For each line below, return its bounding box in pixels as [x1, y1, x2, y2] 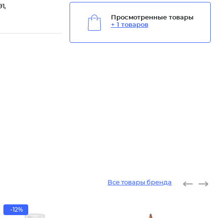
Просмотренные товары [110, 15, 194, 21]
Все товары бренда [108, 180, 172, 186]
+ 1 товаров [110, 22, 148, 29]
